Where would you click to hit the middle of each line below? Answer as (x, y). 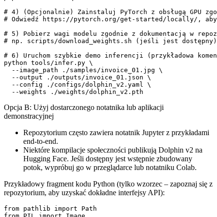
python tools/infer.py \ (48, 62)
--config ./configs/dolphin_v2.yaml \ (77, 84)
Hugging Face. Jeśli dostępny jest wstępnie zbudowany (108, 158)
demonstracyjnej (29, 116)
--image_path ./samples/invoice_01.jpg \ (83, 70)
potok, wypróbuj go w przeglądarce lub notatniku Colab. (110, 167)
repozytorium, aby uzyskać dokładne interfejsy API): (84, 192)
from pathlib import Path (50, 208)
